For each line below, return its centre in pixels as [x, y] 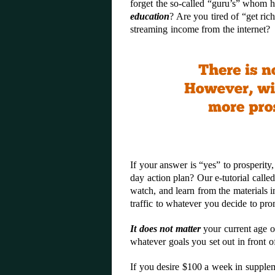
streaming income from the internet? [200, 29]
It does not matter [165, 229]
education [150, 16]
